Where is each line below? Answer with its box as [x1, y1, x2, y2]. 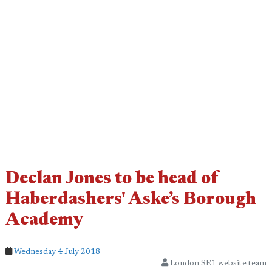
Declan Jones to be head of [5, 171, 219, 188]
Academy [5, 212, 83, 229]
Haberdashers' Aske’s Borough [5, 191, 256, 209]
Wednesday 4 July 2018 [14, 248, 100, 256]
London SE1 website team [168, 259, 267, 267]
